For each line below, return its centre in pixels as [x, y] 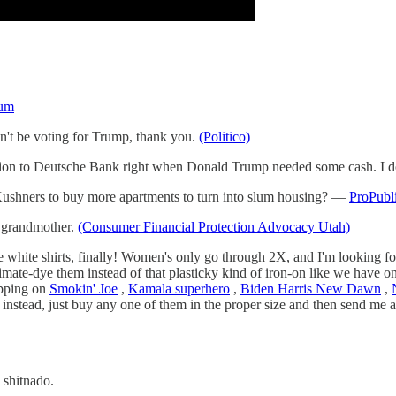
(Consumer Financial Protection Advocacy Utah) [214, 226]
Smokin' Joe [84, 288]
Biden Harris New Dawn [311, 288]
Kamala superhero [179, 288]
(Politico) [225, 136]
